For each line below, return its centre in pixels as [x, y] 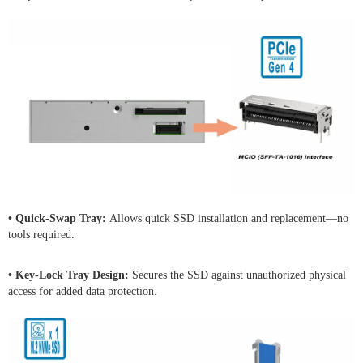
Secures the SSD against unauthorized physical [239, 275]
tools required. [41, 234]
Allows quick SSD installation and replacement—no [229, 218]
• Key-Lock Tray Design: [70, 275]
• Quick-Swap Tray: [59, 218]
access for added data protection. [83, 291]
